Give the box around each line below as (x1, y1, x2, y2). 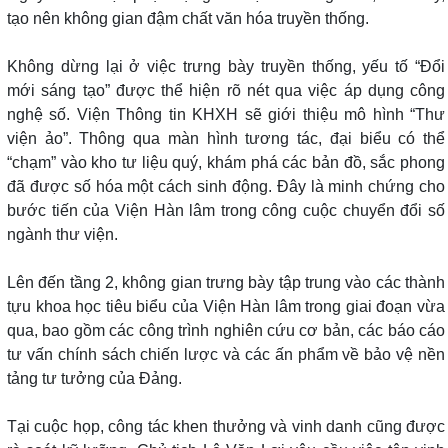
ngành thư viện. (7, 226, 118, 244)
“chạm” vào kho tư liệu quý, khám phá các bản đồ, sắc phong (7, 154, 445, 172)
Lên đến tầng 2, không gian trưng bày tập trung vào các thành (7, 274, 445, 292)
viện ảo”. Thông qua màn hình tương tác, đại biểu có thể (7, 130, 445, 148)
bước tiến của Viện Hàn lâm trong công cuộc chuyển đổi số (7, 202, 445, 220)
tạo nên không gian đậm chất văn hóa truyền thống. (7, 10, 369, 28)
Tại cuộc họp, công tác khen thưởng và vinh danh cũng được (7, 418, 445, 436)
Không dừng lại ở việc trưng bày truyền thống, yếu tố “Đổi (7, 58, 445, 76)
